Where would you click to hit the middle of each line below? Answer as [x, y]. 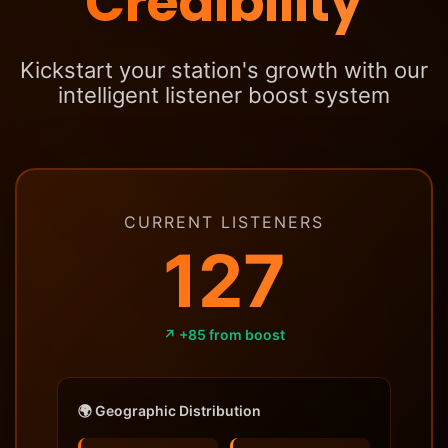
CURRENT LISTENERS [224, 221]
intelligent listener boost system [224, 94]
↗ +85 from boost [224, 334]
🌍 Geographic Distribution [169, 410]
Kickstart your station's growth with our [224, 69]
